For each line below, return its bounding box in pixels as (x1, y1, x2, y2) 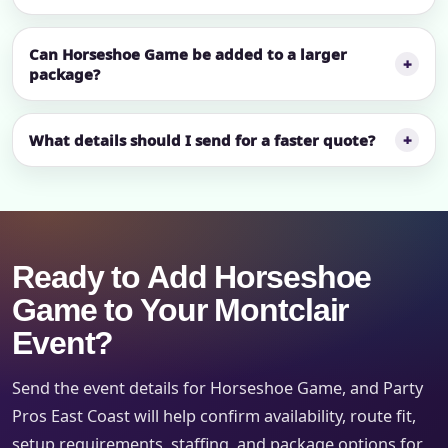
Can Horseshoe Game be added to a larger (29, 44, 347, 65)
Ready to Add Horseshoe (12, 259, 372, 296)
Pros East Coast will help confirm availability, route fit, (12, 405, 416, 428)
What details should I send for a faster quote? (29, 130, 375, 151)
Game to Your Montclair (12, 292, 349, 329)
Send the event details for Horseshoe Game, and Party (12, 377, 423, 400)
